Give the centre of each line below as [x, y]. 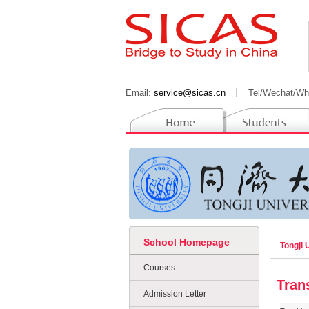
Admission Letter [175, 294]
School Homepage [187, 242]
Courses [159, 268]
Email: [140, 93]
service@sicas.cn [190, 93]
